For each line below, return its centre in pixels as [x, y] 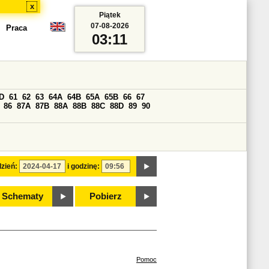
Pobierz [106, 196]
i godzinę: [83, 166]
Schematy [22, 196]
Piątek [110, 15]
